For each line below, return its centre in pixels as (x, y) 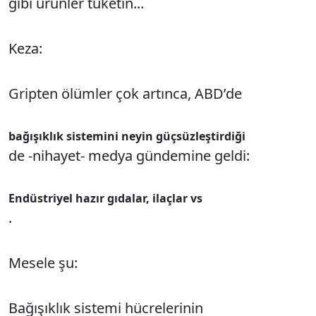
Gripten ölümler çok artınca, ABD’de (125, 93)
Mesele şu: (43, 263)
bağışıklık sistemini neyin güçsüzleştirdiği (127, 136)
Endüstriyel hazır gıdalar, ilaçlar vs (105, 198)
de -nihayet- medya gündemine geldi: (129, 156)
